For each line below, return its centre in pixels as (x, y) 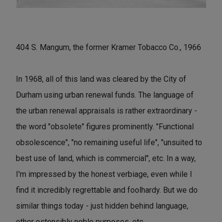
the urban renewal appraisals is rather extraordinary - (107, 111)
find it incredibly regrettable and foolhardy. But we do (107, 190)
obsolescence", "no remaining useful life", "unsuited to (109, 142)
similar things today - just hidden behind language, (102, 206)
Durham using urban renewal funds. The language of (105, 95)
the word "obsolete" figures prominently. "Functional (105, 126)
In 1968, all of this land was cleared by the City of (101, 79)
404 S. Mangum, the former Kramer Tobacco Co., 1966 (109, 47)
